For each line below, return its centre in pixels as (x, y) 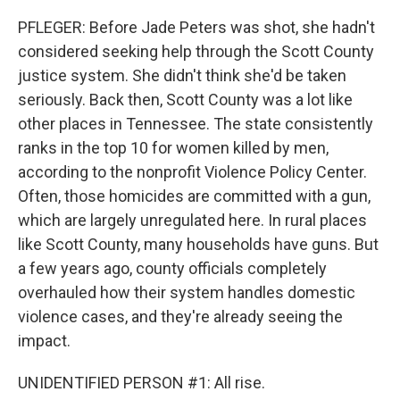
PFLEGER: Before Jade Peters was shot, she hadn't (196, 27)
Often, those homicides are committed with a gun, (194, 196)
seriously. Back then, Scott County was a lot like (185, 100)
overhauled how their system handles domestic (187, 292)
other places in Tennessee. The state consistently (196, 124)
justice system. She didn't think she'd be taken (182, 75)
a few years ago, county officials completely (172, 268)
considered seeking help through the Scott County (196, 51)
